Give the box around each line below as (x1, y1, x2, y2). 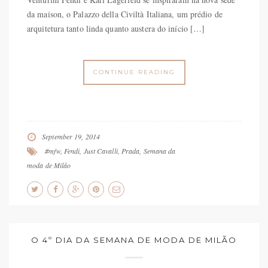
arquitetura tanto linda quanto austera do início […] (27, 23, 205, 35)
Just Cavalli (83, 146, 118, 156)
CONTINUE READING (93, 68, 175, 77)
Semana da (143, 146, 176, 156)
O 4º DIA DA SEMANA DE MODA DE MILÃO (31, 235, 237, 245)
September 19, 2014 (42, 132, 100, 142)
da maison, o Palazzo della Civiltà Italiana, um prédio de (27, 8, 223, 20)
